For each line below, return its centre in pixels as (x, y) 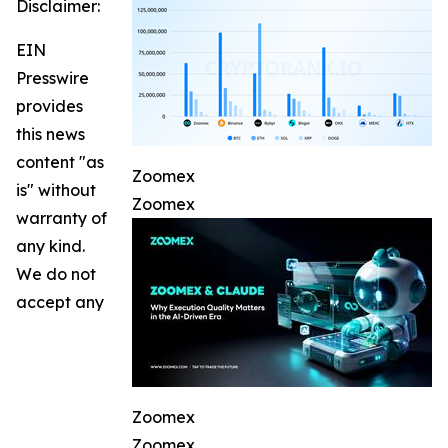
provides (49, 106)
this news (50, 134)
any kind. (50, 246)
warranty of (61, 218)
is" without (56, 190)
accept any (60, 302)
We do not (56, 274)
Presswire (52, 78)
